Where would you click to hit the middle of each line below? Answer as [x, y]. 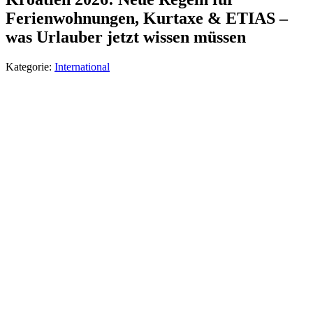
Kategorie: [30, 67]
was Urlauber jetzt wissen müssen [126, 37]
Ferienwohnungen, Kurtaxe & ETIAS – [147, 19]
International [82, 67]
